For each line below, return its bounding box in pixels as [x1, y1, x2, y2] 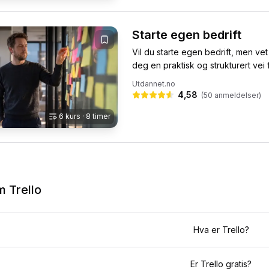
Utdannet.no [132, 79, 175, 88]
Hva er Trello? [193, 224, 249, 235]
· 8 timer [80, 111, 110, 121]
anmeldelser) [213, 90, 261, 100]
